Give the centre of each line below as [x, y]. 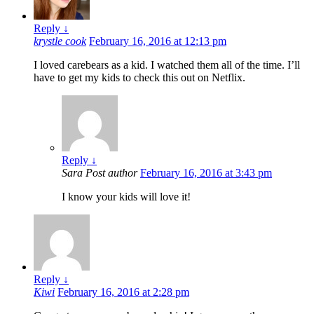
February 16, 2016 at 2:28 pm [123, 292]
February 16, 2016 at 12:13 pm [158, 41]
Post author [111, 173]
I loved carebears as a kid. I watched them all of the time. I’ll [167, 65]
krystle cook [60, 41]
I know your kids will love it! [126, 197]
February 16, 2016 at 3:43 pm [206, 173]
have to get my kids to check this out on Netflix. [139, 78]
